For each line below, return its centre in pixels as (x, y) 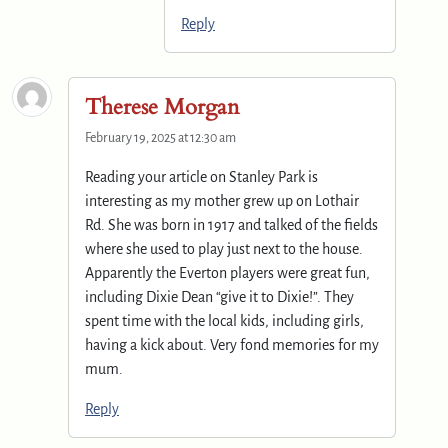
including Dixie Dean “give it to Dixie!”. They (219, 296)
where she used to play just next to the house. (224, 248)
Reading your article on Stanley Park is (201, 176)
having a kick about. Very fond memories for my (232, 344)
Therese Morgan (162, 106)
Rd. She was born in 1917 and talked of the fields (231, 224)
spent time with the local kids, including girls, (224, 320)
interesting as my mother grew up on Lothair (222, 200)
